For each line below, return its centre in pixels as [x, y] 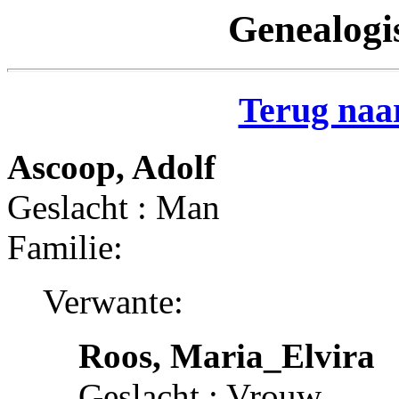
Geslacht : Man [114, 208]
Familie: [65, 248]
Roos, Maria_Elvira [227, 356]
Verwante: [113, 302]
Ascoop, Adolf [111, 167]
